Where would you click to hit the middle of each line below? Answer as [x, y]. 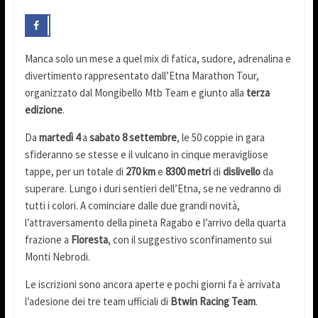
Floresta [89, 240]
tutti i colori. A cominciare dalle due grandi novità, [132, 206]
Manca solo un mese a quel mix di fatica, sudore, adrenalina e [158, 59]
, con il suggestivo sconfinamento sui [190, 240]
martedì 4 [59, 138]
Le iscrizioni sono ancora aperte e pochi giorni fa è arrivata [152, 285]
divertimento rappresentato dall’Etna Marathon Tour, [142, 76]
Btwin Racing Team [213, 302]
